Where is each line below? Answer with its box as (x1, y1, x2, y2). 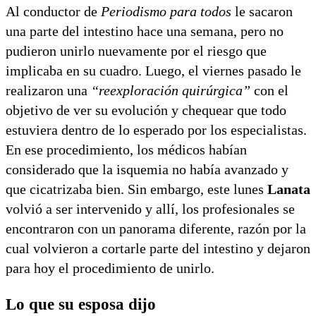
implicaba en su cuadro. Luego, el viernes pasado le (6, 62, 301, 78)
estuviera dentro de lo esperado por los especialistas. (6, 121, 307, 138)
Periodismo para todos (101, 3, 231, 19)
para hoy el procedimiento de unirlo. (6, 260, 214, 276)
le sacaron (231, 3, 293, 19)
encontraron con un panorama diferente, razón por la (6, 220, 306, 236)
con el (250, 82, 288, 98)
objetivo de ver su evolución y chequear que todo (6, 102, 286, 118)
